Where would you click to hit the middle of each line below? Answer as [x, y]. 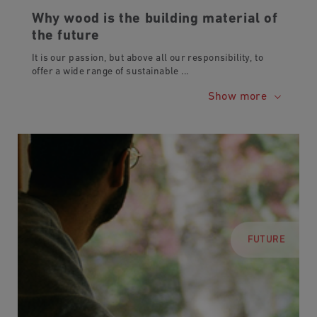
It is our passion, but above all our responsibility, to [148, 59]
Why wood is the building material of [155, 19]
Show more [239, 97]
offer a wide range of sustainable [106, 72]
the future [65, 36]
